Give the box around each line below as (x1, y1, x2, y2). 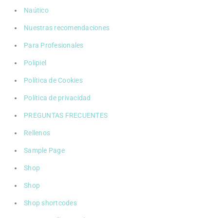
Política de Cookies (24, 76, 83, 84)
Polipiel (24, 58, 46, 67)
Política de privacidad (24, 93, 91, 102)
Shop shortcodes (24, 199, 77, 207)
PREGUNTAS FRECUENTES (24, 111, 108, 119)
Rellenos (24, 128, 50, 137)
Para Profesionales (24, 41, 84, 49)
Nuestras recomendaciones (24, 23, 109, 32)
